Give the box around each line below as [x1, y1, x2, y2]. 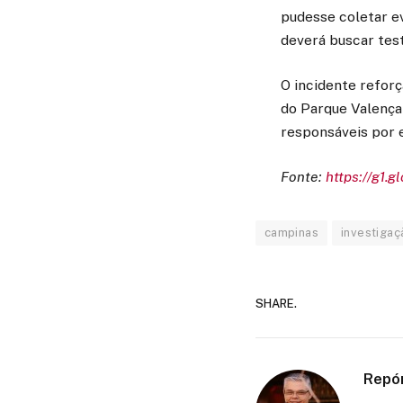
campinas [264, 226, 318, 240]
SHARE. [255, 296, 297, 310]
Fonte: [281, 168, 326, 186]
